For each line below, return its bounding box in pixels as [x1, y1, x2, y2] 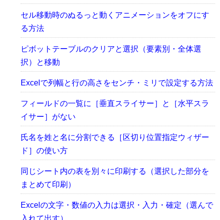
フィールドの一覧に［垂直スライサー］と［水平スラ [21, 99, 209, 108]
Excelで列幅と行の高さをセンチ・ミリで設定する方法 [21, 79, 213, 87]
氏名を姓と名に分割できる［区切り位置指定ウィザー [21, 133, 209, 142]
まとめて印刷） [21, 180, 76, 189]
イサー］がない [21, 112, 76, 121]
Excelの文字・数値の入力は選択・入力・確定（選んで [21, 201, 213, 210]
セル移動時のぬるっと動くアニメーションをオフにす [21, 11, 209, 20]
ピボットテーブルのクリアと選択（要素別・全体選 [21, 45, 201, 54]
